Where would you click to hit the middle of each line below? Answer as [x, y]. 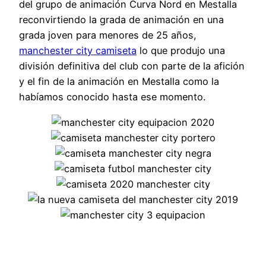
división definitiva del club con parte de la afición [132, 66]
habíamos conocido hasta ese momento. [112, 97]
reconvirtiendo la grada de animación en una [121, 20]
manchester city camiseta [78, 51]
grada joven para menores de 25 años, [108, 35]
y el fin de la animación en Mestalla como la [119, 82]
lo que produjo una [181, 51]
